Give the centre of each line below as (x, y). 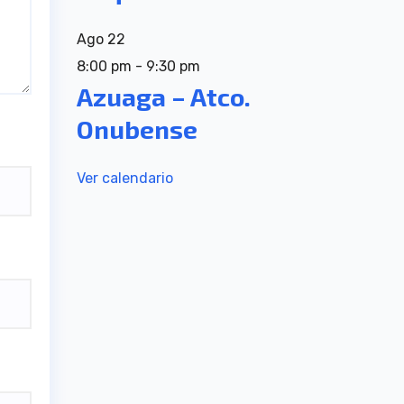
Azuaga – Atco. (163, 96)
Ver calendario (124, 179)
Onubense (137, 129)
